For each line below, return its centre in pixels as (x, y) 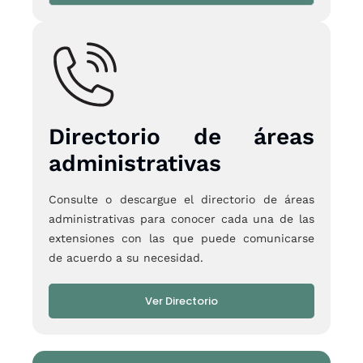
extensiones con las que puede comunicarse (181, 239)
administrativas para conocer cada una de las (181, 219)
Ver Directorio (181, 301)
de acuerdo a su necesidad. (126, 258)
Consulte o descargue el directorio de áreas (181, 200)
